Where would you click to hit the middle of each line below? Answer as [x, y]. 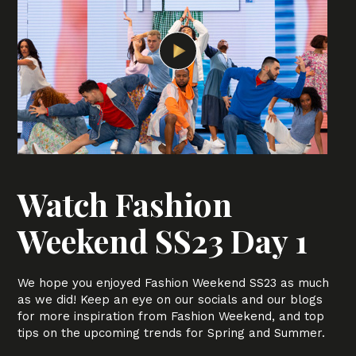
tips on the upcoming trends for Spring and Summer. [172, 333]
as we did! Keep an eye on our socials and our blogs [170, 300]
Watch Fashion [125, 204]
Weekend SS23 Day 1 [163, 240]
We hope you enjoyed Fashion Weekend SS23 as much [174, 283]
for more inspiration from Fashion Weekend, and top [171, 316]
